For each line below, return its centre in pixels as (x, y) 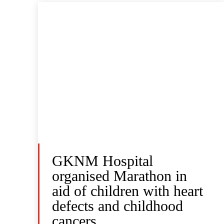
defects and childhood (117, 205)
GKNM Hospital (102, 160)
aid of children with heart (127, 190)
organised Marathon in (119, 175)
